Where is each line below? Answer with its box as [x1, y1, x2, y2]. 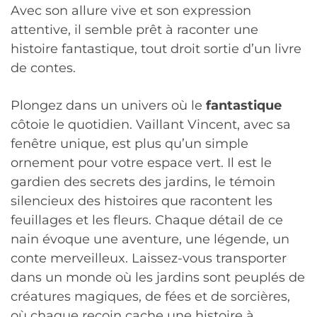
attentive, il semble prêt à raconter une [11, 22, 258, 38]
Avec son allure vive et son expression [11, 3, 251, 19]
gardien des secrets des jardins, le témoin [11, 173, 275, 190]
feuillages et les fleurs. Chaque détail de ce [11, 212, 283, 228]
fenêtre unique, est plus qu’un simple [11, 135, 248, 151]
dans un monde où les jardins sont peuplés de [11, 269, 305, 285]
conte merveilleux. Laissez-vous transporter [11, 250, 287, 266]
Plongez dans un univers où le [11, 97, 206, 113]
